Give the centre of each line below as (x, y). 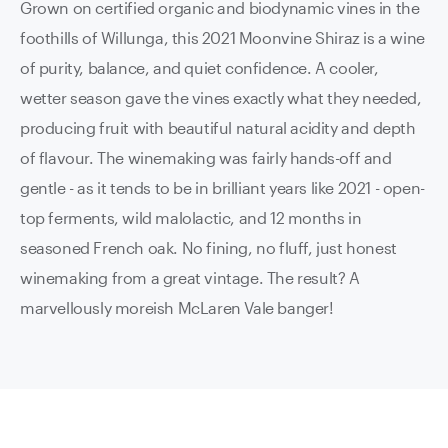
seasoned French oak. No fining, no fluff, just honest (208, 247)
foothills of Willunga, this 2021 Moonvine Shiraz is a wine (222, 37)
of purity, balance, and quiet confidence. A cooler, (199, 67)
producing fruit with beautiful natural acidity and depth (218, 127)
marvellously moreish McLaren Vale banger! (177, 307)
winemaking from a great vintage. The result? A (190, 277)
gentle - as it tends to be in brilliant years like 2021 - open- (222, 187)
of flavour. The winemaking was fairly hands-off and (206, 157)
